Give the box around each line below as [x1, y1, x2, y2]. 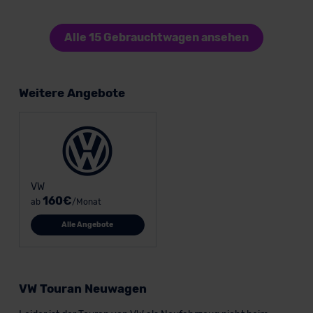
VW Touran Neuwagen [18, 281, 147, 296]
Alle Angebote [61, 219, 114, 229]
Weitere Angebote [18, 85, 125, 100]
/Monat [71, 196, 101, 207]
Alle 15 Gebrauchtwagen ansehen [64, 31, 249, 45]
